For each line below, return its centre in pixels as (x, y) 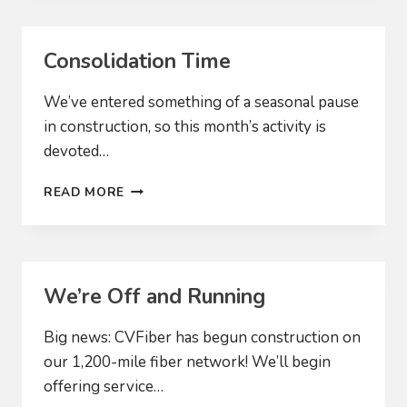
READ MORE (84, 192)
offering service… (104, 386)
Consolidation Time (137, 61)
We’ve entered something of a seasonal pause (201, 102)
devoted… (76, 151)
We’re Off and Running (154, 296)
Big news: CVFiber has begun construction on (202, 337)
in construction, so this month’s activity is (185, 126)
